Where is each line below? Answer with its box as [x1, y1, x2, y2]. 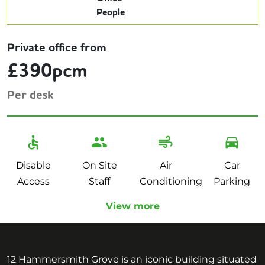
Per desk [7, 90, 53, 102]
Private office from [7, 43, 106, 54]
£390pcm [7, 63, 88, 82]
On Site [82, 160, 117, 171]
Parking [214, 176, 250, 187]
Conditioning [140, 176, 202, 187]
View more [105, 201, 160, 212]
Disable [15, 160, 51, 171]
